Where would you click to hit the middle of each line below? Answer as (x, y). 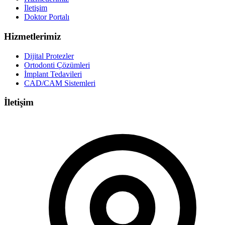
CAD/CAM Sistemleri (60, 83)
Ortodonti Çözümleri (57, 65)
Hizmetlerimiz (32, 36)
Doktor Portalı (47, 17)
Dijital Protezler (49, 56)
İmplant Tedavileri (53, 74)
